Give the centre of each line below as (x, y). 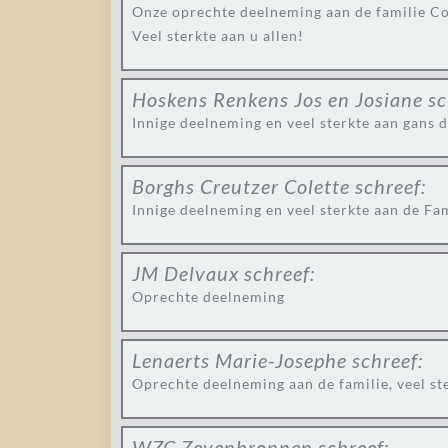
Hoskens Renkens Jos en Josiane (277, 99)
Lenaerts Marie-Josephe (239, 360)
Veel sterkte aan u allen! (218, 35)
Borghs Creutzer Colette (241, 186)
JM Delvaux (185, 273)
